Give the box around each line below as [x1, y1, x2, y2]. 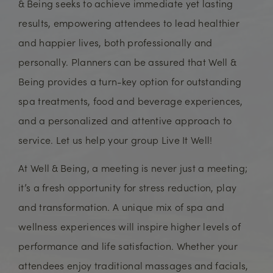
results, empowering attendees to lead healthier [18, 16, 240, 29]
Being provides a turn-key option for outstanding [18, 74, 242, 88]
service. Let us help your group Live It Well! [18, 133, 213, 146]
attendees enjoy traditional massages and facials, [18, 258, 249, 272]
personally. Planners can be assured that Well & [18, 55, 236, 68]
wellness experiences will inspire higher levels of [18, 219, 241, 233]
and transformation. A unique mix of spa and [18, 200, 224, 213]
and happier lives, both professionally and [18, 35, 213, 49]
